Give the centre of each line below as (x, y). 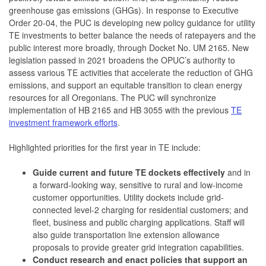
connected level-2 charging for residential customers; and (140, 209)
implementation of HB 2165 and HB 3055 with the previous (120, 110)
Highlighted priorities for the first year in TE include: (105, 147)
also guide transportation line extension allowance (126, 234)
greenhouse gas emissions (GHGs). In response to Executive (124, 10)
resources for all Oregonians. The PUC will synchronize (113, 97)
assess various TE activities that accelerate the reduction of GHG (131, 72)
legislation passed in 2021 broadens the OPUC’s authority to (122, 60)
